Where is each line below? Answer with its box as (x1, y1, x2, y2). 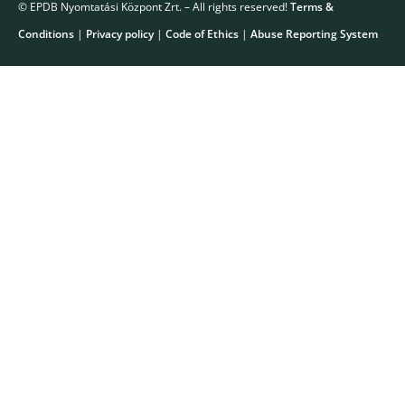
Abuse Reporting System (250, 26, 378, 42)
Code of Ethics (165, 26, 239, 42)
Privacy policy (86, 26, 154, 42)
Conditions (18, 26, 74, 42)
